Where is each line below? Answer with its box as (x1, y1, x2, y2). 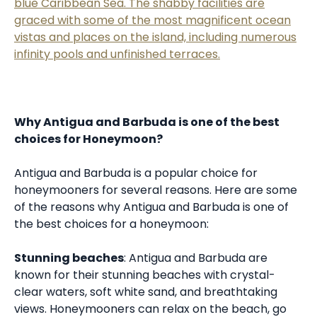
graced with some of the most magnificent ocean (14, 12, 291, 29)
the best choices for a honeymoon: (14, 216, 209, 233)
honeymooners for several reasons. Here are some (14, 182, 297, 199)
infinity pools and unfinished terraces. (14, 46, 220, 63)
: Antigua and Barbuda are (124, 250, 267, 267)
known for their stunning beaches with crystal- (14, 267, 275, 284)
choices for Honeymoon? (14, 131, 163, 148)
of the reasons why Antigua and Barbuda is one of (14, 199, 289, 216)
